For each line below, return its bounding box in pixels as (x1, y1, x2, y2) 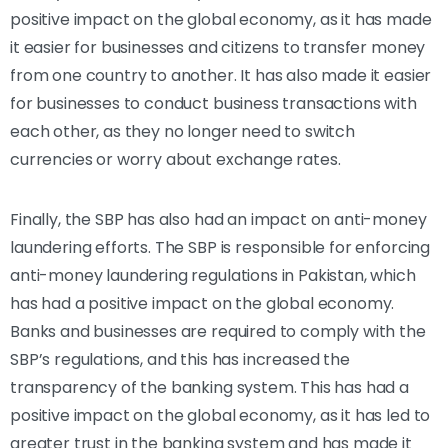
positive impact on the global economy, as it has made (10, 7, 432, 31)
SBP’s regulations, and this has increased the (10, 347, 350, 371)
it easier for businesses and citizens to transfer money (10, 35, 426, 59)
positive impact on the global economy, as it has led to (10, 403, 431, 427)
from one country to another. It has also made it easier (10, 63, 432, 87)
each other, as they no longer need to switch (10, 119, 355, 143)
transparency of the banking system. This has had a (10, 375, 409, 399)
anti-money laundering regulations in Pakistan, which (10, 263, 416, 287)
